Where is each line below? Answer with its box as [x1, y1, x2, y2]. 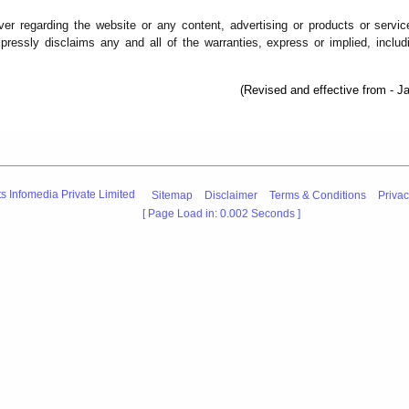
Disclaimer [204, 188, 258, 202]
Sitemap [152, 188, 194, 202]
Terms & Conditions [269, 188, 367, 202]
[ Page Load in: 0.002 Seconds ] [142, 207, 300, 221]
